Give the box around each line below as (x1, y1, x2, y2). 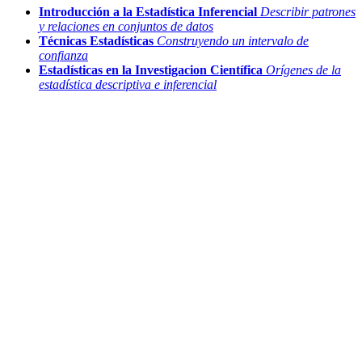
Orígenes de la (266, 63, 341, 78)
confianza (39, 48, 88, 63)
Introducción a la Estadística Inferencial (39, 5, 257, 19)
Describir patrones (260, 5, 356, 19)
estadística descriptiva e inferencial (39, 78, 217, 92)
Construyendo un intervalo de (157, 34, 309, 48)
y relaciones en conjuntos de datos (39, 19, 213, 34)
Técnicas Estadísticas (39, 34, 154, 48)
